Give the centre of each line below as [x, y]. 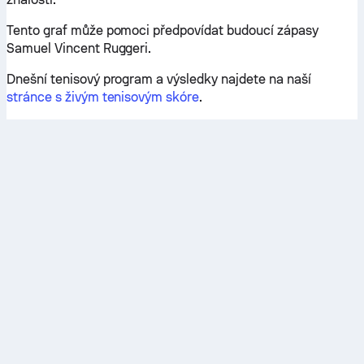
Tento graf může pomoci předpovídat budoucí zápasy [162, 30]
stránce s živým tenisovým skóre [103, 97]
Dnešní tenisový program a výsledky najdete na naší [159, 79]
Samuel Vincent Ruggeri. [79, 48]
